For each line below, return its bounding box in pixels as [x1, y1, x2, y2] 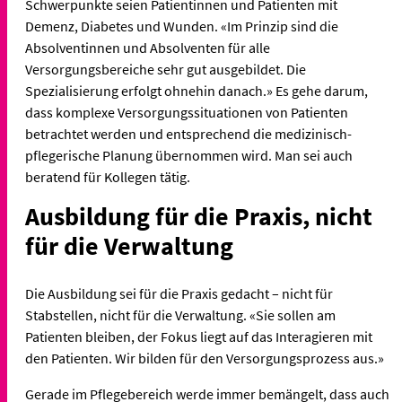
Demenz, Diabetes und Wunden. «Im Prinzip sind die [25, 17, 338, 36]
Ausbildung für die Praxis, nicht [25, 200, 372, 233]
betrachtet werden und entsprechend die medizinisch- [25, 125, 352, 144]
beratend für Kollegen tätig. [25, 168, 190, 187]
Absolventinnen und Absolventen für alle [25, 39, 270, 57]
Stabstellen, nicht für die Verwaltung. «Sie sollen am [25, 305, 336, 324]
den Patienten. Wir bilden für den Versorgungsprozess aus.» [25, 348, 384, 367]
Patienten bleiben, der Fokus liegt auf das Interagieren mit [25, 327, 372, 345]
